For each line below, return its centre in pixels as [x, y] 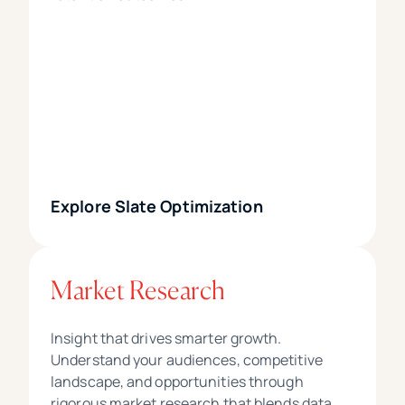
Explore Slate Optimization [157, 207]
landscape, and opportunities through [177, 382]
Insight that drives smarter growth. [166, 339]
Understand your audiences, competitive [187, 360]
